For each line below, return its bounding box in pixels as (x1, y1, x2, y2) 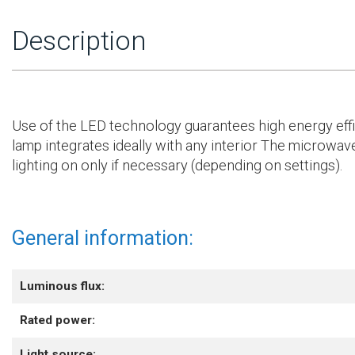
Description (12, 25, 147, 56)
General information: (12, 227, 193, 250)
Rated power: (20, 313, 95, 328)
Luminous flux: (20, 279, 105, 294)
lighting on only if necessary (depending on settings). (12, 157, 342, 174)
